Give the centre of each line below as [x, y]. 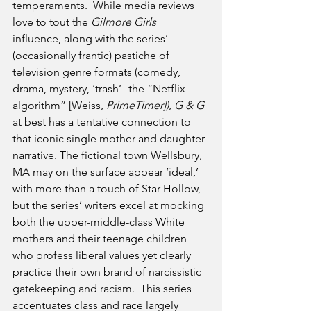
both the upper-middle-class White [100, 222]
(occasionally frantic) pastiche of [92, 56]
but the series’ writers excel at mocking [110, 205]
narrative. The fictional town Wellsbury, [109, 155]
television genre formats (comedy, [98, 72]
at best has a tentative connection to [103, 122]
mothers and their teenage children [101, 239]
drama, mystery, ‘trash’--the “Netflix [100, 89]
